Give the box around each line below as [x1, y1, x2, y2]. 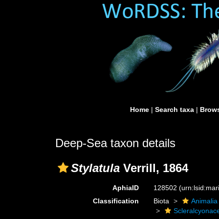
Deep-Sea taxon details [55, 136, 175, 150]
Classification [93, 197, 139, 205]
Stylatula [71, 161, 120, 175]
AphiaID [112, 184, 139, 192]
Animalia [191, 197, 218, 205]
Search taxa [155, 106, 194, 113]
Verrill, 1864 [120, 161, 188, 175]
